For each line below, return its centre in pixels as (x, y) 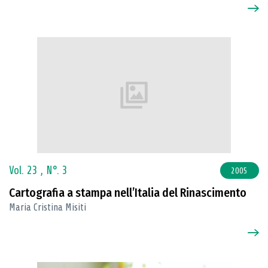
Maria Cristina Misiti (48, 207)
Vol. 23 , (28, 171)
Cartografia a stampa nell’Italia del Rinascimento (128, 193)
